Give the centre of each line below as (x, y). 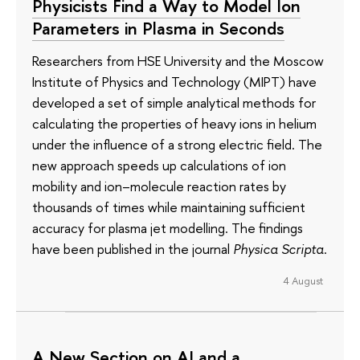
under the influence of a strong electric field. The (177, 144)
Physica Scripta (278, 248)
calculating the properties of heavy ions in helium (174, 123)
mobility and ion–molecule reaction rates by (159, 186)
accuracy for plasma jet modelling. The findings (168, 227)
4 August (303, 280)
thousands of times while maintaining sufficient (169, 207)
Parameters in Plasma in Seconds (158, 28)
